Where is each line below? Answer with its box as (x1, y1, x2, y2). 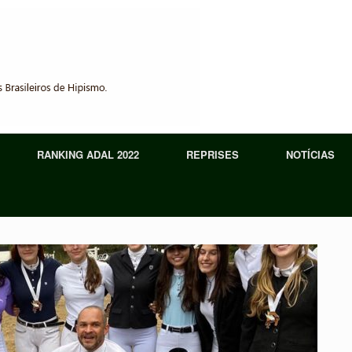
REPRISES (186, 147, 239, 162)
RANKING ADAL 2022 (37, 147, 139, 162)
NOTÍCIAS (286, 147, 335, 162)
